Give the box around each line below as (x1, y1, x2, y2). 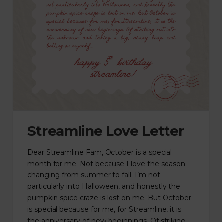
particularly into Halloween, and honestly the (27, 182, 181, 191)
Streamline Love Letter (27, 122, 184, 139)
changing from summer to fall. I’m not (27, 170, 161, 180)
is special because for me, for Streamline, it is (27, 205, 182, 214)
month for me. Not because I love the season (27, 159, 186, 168)
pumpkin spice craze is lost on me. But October (27, 193, 192, 203)
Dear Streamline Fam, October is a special (27, 148, 172, 157)
